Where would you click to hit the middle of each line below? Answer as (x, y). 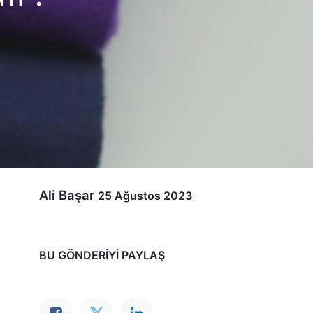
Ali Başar (67, 195)
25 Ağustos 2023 (145, 196)
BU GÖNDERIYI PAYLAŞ (102, 255)
